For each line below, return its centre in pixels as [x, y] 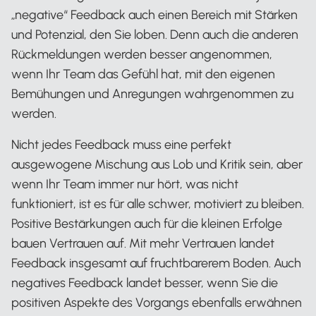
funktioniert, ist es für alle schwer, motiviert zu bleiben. [158, 203]
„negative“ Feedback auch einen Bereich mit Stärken [154, 14]
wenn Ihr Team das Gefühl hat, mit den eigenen [143, 74]
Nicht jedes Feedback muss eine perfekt [121, 144]
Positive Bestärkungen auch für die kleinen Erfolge [147, 223]
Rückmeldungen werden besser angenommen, [142, 54]
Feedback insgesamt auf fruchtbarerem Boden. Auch [156, 263]
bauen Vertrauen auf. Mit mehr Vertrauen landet [143, 243]
